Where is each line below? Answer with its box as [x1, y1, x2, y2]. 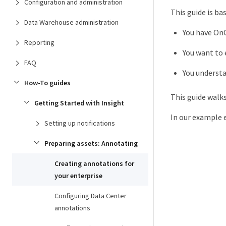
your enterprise [54, 171, 102, 180]
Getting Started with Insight [34, 98, 124, 107]
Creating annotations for [54, 159, 134, 168]
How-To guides [24, 78, 71, 87]
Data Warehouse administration [24, 18, 119, 27]
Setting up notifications [44, 119, 115, 128]
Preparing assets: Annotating [44, 139, 138, 148]
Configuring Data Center [54, 191, 127, 200]
